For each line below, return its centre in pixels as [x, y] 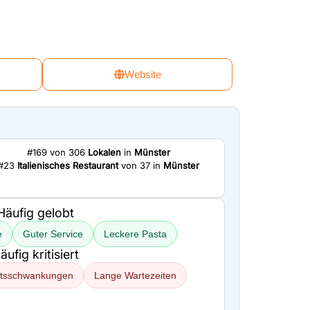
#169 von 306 [57, 152]
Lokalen [104, 152]
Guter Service [53, 234]
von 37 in [140, 165]
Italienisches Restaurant [67, 165]
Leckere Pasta [135, 234]
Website [143, 74]
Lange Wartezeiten [135, 275]
